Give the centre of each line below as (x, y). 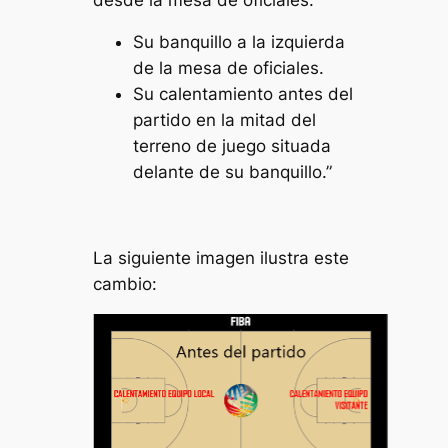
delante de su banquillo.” (233, 172)
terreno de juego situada (232, 146)
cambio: (125, 283)
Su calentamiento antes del (243, 94)
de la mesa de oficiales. (229, 68)
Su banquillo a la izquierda (239, 42)
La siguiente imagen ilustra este (221, 257)
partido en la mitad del (225, 120)
